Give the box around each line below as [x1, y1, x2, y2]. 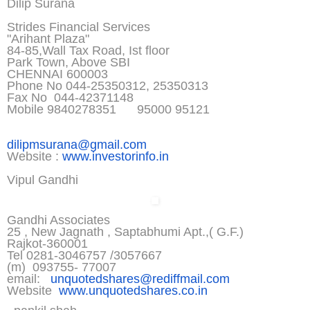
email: [7, 272, 51, 286]
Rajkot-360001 [7, 237, 88, 251]
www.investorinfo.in [62, 149, 169, 164]
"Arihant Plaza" [7, 32, 89, 46]
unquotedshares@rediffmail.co [51, 272, 219, 286]
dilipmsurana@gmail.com [7, 138, 147, 152]
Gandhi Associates [7, 213, 110, 228]
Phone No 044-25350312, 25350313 [7, 79, 208, 93]
